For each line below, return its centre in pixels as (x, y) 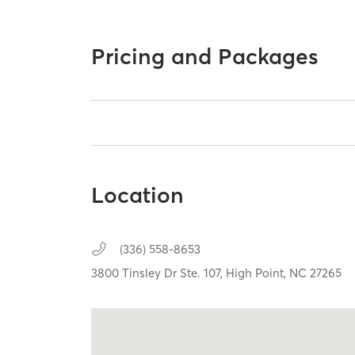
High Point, (258, 273)
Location (138, 195)
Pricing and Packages (205, 56)
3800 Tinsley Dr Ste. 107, (159, 273)
